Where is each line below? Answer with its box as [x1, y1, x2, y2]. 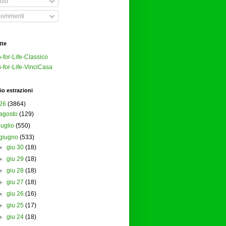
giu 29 [6, 155, 24, 163]
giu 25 [6, 202, 24, 209]
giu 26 [6, 190, 24, 198]
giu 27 [6, 179, 24, 186]
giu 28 [6, 167, 24, 175]
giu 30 [6, 144, 24, 151]
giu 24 [6, 213, 24, 221]
